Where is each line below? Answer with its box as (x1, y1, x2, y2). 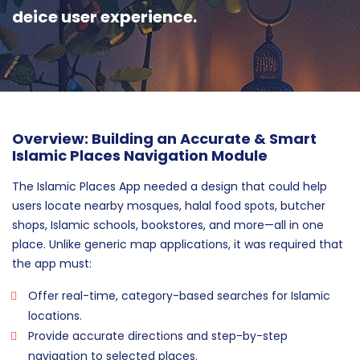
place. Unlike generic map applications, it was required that (12, 236, 343, 253)
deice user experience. (12, 6, 197, 29)
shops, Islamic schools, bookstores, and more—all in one (12, 217, 324, 234)
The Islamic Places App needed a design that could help (12, 178, 327, 195)
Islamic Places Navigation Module (12, 145, 268, 166)
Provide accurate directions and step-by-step (28, 328, 288, 345)
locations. (28, 308, 82, 325)
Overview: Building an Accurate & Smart (12, 129, 317, 149)
